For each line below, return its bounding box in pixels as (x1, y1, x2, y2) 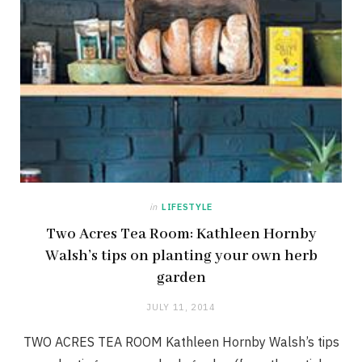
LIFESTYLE (162, 201, 213, 213)
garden (156, 268, 206, 288)
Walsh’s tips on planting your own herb (44, 246, 318, 267)
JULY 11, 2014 (146, 301, 216, 314)
